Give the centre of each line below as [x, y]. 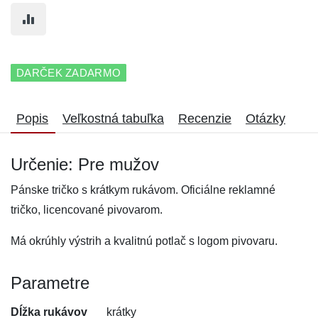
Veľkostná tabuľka [113, 119]
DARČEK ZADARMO [69, 73]
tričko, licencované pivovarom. [87, 210]
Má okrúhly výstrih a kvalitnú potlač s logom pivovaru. [144, 241]
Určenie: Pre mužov [85, 164]
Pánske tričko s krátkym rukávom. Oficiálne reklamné [143, 190]
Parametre [50, 283]
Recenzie [205, 119]
